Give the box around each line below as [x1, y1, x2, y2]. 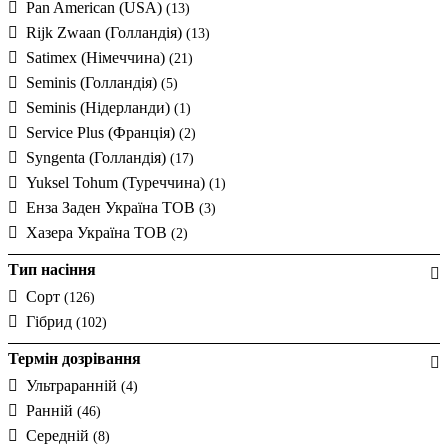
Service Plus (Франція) [26, 123, 179, 141]
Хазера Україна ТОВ [26, 223, 171, 241]
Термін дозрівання [8, 349, 141, 367]
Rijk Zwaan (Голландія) [26, 23, 186, 41]
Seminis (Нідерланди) [26, 98, 174, 116]
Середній [26, 426, 93, 444]
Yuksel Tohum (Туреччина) [26, 173, 209, 191]
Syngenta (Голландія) [26, 148, 170, 166]
